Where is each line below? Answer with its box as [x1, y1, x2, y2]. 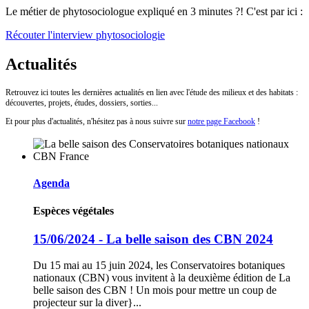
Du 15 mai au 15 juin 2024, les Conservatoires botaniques [33, 259, 285, 272]
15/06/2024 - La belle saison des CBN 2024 [33, 231, 273, 246]
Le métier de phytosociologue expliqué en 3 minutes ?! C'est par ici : [6, 6, 303, 18]
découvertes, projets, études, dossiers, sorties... [6, 97, 158, 108]
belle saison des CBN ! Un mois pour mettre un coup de [33, 284, 277, 297]
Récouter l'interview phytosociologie [6, 29, 165, 41]
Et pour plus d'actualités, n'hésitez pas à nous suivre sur [6, 116, 188, 126]
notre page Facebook [188, 116, 255, 126]
